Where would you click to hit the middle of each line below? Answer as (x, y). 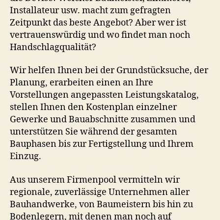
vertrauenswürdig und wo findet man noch (100, 35)
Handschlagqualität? (53, 47)
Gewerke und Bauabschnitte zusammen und (103, 120)
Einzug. (26, 157)
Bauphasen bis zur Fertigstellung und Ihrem (102, 144)
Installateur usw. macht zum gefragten (90, 10)
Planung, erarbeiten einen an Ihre (82, 83)
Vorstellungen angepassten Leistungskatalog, (104, 95)
